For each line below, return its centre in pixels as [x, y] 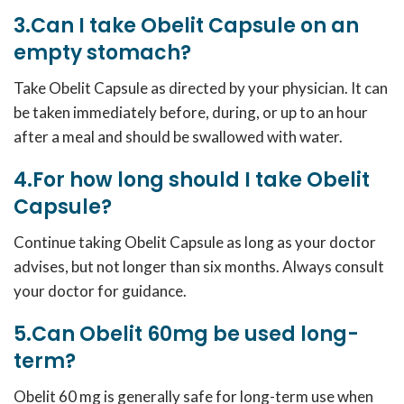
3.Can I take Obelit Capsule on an [186, 26]
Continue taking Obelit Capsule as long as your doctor [195, 242]
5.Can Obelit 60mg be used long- [186, 334]
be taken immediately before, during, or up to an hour [191, 112]
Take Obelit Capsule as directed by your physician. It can [201, 88]
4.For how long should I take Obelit [192, 180]
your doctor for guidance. [100, 291]
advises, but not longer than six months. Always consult [199, 266]
